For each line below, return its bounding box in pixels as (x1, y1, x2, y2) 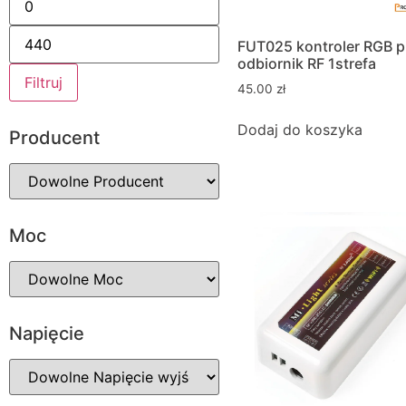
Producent (9, 127, 100, 149)
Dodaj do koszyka (237, 120, 362, 139)
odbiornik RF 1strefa (237, 54, 376, 72)
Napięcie (9, 323, 84, 344)
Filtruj (24, 73, 63, 92)
